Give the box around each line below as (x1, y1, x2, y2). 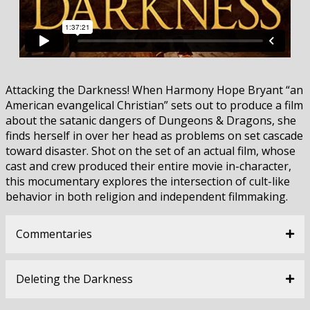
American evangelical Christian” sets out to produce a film (6, 97, 303, 113)
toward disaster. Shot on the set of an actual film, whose (6, 143, 295, 158)
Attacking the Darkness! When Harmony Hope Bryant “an (6, 82, 303, 98)
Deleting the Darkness (16, 271, 133, 286)
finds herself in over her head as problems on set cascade (6, 127, 303, 143)
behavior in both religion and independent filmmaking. (6, 188, 288, 204)
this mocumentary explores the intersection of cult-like (6, 173, 290, 189)
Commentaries (16, 226, 92, 241)
